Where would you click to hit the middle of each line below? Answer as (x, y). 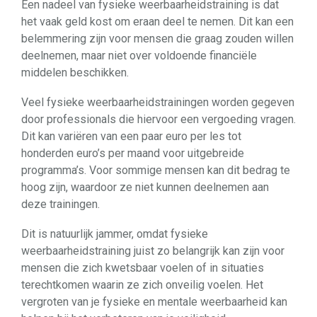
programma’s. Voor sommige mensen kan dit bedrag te (156, 170)
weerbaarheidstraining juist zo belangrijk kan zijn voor (153, 251)
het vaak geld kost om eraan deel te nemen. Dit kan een (157, 22)
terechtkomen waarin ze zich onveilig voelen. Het (142, 285)
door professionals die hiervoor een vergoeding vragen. (158, 119)
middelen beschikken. (75, 73)
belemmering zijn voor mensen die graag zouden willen (157, 39)
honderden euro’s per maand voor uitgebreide (133, 153)
